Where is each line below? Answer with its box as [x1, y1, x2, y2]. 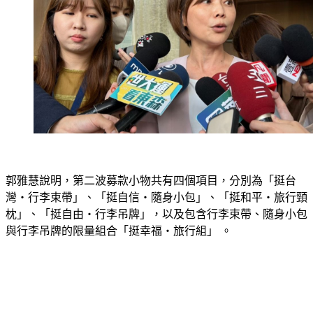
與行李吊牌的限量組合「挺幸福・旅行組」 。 [6, 208, 232, 220]
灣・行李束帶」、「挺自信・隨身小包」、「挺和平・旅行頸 [6, 174, 307, 187]
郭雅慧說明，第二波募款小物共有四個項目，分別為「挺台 [6, 157, 296, 170]
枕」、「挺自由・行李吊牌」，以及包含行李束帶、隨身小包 [6, 191, 307, 203]
